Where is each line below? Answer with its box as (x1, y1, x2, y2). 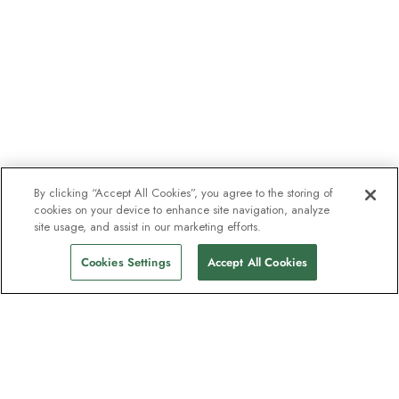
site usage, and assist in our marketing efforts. (34, 218, 262, 235)
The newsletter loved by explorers (43, 365, 354, 396)
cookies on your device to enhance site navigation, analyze (34, 201, 330, 218)
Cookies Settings (80, 254, 171, 271)
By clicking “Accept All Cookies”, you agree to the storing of (34, 184, 334, 201)
